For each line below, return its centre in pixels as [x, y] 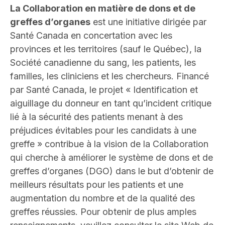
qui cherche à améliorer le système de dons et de [111, 158]
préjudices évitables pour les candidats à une [103, 131]
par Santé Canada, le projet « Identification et [104, 90]
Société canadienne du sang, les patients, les [103, 63]
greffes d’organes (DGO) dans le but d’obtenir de [112, 171]
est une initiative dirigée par [148, 22]
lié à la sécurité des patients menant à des [96, 117]
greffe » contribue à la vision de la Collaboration [109, 144]
